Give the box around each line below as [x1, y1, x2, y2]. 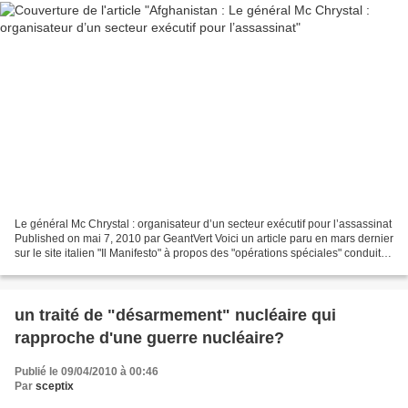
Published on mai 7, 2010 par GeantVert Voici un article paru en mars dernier [15, 231, 393, 245]
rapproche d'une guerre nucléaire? [15, 328, 284, 347]
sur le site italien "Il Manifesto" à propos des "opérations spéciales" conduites [15, 246, 393, 260]
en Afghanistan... [15, 260, 97, 274]
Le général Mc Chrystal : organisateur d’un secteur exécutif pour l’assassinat [15, 217, 392, 230]
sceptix [36, 379, 74, 393]
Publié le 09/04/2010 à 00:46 [15, 364, 158, 378]
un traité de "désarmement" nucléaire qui [15, 305, 336, 324]
